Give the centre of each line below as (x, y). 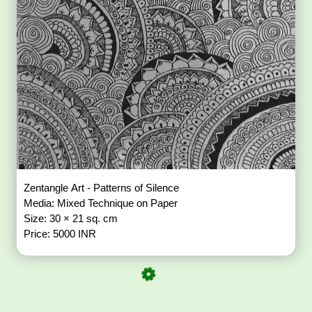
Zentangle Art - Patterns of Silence (103, 187)
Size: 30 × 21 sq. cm (72, 218)
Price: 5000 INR (60, 233)
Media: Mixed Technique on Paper (102, 203)
